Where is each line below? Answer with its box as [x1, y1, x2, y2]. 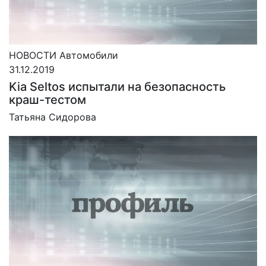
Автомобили [59, 49, 118, 61]
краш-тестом [9, 92, 86, 107]
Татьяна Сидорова [9, 110, 96, 123]
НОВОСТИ [9, 49, 56, 61]
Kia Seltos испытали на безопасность [9, 79, 226, 94]
